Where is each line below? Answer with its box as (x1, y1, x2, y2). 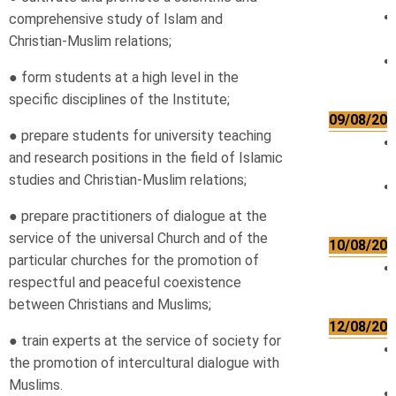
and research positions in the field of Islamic (9, 149, 283, 166)
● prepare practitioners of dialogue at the (9, 208, 267, 225)
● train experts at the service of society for (9, 332, 281, 349)
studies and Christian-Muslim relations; (9, 171, 247, 188)
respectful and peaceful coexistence (9, 274, 241, 291)
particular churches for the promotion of (9, 252, 259, 269)
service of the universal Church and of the (9, 230, 268, 247)
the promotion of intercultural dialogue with (9, 354, 279, 371)
